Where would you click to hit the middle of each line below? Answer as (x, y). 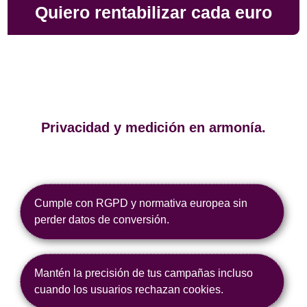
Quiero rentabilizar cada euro (153, 13)
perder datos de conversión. (102, 219)
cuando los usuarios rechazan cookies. (129, 289)
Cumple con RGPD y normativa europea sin (141, 203)
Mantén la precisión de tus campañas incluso (144, 273)
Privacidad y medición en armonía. (153, 128)
